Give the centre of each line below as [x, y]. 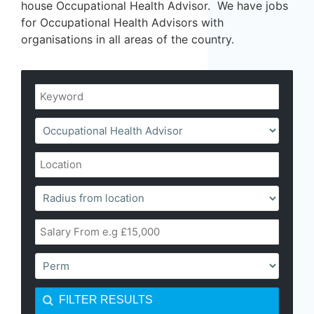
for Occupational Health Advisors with [122, 22]
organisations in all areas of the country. [128, 39]
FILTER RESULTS [106, 299]
